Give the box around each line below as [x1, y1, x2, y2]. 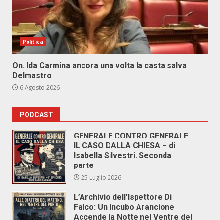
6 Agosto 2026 [18, 83, 60, 92]
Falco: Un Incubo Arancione [74, 202, 174, 212]
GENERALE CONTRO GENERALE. [74, 131, 190, 140]
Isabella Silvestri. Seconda [74, 151, 171, 160]
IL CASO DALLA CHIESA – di [74, 141, 175, 150]
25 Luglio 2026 [80, 173, 121, 182]
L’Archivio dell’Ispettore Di [74, 192, 172, 202]
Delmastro [12, 71, 52, 80]
